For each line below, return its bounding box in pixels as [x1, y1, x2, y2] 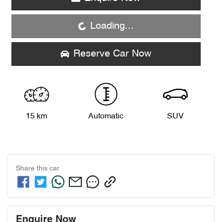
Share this [16, 166, 50, 172]
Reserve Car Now [73, 49, 152, 59]
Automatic [88, 112, 124, 120]
